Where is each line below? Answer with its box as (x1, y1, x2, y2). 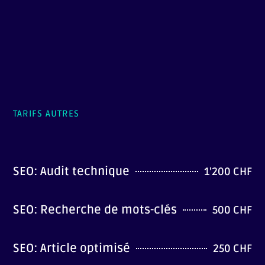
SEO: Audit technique (13, 164, 130, 179)
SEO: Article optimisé (13, 241, 131, 256)
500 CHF (212, 203, 252, 216)
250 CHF (212, 241, 252, 255)
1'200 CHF (203, 164, 252, 178)
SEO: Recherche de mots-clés (13, 202, 177, 217)
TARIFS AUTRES (13, 108, 80, 119)
